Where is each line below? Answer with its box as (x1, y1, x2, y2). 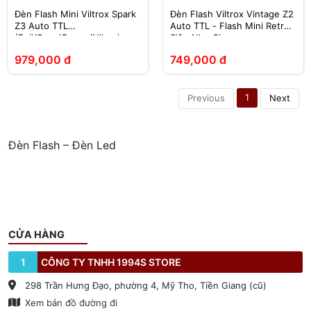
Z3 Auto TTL (15, 19, 68, 31)
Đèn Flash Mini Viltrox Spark (15, 8, 136, 19)
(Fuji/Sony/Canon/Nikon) (15, 31, 121, 43)
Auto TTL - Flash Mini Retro (170, 19, 289, 31)
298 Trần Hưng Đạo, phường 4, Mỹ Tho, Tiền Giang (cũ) (22, 279, 267, 291)
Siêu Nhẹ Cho (170, 31, 230, 43)
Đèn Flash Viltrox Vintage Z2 (170, 8, 294, 19)
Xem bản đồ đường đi (22, 296, 117, 308)
